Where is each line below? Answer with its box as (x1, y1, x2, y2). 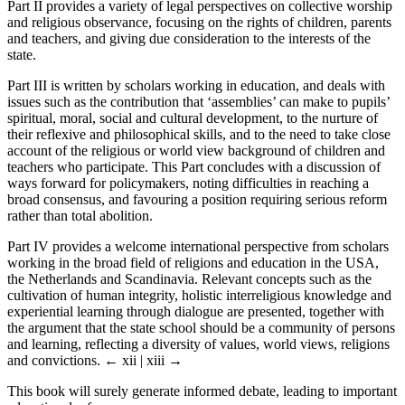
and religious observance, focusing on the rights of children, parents (7, 14, 391, 30)
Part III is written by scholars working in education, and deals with (7, 77, 385, 93)
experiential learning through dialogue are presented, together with (7, 303, 384, 319)
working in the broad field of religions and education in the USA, (7, 254, 379, 270)
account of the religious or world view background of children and (7, 142, 385, 158)
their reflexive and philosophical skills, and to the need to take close (7, 126, 391, 142)
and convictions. (7, 352, 104, 368)
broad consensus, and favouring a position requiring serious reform (7, 191, 387, 207)
